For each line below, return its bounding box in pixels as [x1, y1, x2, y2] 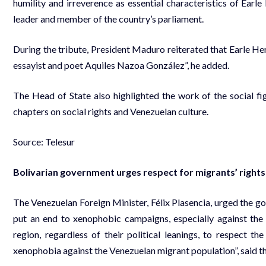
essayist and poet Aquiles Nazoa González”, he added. [13, 59, 229, 71]
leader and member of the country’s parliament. [13, 12, 204, 24]
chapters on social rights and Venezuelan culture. [13, 105, 208, 117]
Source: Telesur [13, 135, 75, 147]
